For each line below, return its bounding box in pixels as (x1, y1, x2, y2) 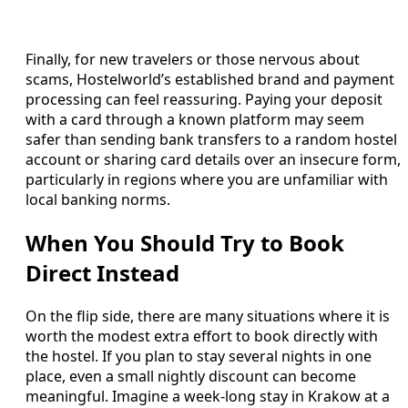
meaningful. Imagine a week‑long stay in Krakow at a (25, 385, 390, 406)
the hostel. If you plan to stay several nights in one (25, 345, 372, 366)
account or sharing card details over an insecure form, (25, 148, 401, 169)
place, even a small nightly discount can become (25, 365, 356, 386)
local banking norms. (25, 189, 170, 209)
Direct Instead (25, 257, 179, 288)
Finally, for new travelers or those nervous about (25, 48, 360, 69)
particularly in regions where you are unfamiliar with (25, 168, 388, 189)
